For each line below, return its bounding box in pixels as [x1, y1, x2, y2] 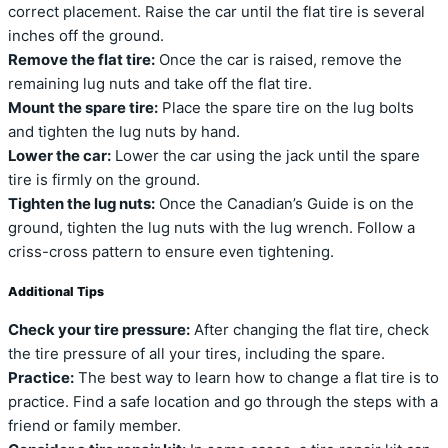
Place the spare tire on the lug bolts [158, 98, 414, 117]
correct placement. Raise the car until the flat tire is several [8, 2, 425, 21]
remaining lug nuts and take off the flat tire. [8, 74, 312, 93]
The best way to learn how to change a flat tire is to [74, 369, 439, 388]
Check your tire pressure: [8, 321, 190, 340]
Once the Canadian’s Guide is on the [155, 194, 414, 213]
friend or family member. [8, 417, 181, 436]
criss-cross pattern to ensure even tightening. [8, 242, 334, 261]
